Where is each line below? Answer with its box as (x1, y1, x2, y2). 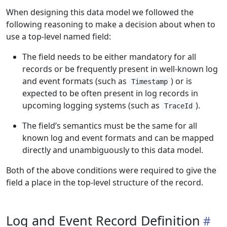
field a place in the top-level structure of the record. (6, 177, 203, 188)
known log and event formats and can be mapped (22, 132, 214, 143)
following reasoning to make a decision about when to (6, 19, 215, 30)
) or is (170, 75, 192, 87)
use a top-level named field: (6, 31, 111, 42)
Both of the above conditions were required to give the (6, 165, 216, 176)
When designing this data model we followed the (6, 7, 194, 18)
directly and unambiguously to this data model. (22, 144, 203, 156)
